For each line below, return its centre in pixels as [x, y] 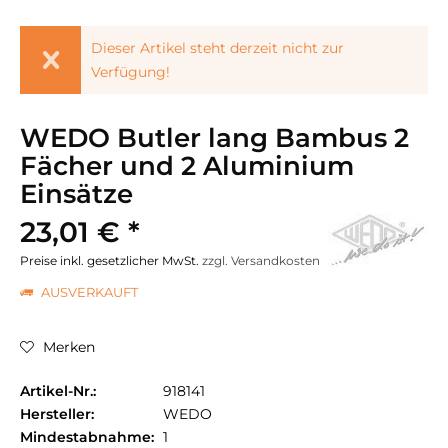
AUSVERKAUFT [88, 292]
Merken [69, 347]
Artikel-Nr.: [58, 391]
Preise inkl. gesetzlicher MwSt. [111, 260]
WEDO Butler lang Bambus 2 [214, 138]
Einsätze [76, 194]
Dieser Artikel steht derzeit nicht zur [218, 48]
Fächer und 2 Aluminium [187, 166]
